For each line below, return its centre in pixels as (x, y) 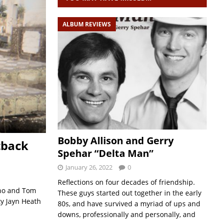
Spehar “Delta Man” (105, 153)
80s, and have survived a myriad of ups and (129, 203)
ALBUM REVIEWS (87, 24)
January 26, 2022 (89, 167)
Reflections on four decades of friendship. (126, 182)
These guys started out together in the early (129, 193)
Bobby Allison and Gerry (115, 140)
